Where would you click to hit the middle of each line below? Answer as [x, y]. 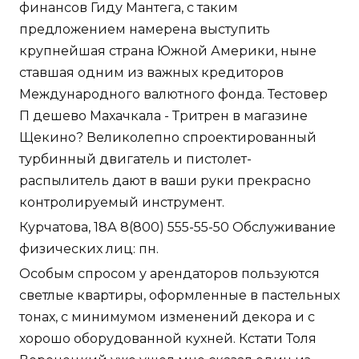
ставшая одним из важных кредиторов [151, 73]
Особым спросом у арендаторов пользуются [169, 274]
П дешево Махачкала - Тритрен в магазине [163, 116]
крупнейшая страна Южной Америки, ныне [168, 51]
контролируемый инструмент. [122, 203]
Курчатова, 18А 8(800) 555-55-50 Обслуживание [177, 228]
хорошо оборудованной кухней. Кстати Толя [168, 339]
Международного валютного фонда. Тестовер [173, 95]
